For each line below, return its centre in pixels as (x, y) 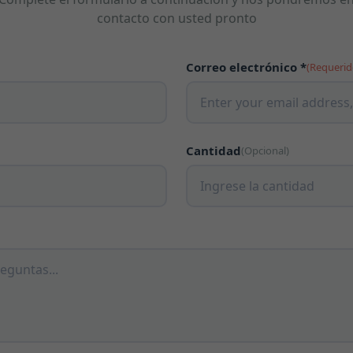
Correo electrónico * (246, 67)
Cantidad (214, 150)
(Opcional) (265, 150)
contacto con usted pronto (176, 18)
